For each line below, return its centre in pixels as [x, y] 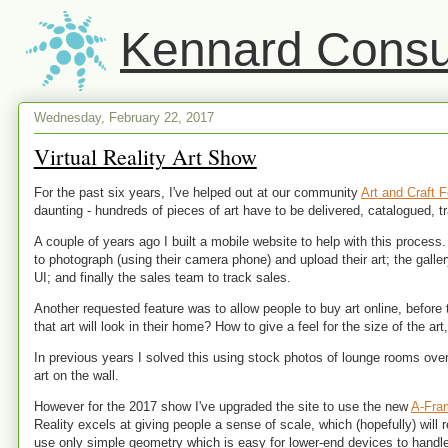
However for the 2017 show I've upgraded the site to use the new [222, 406]
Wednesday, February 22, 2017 [123, 117]
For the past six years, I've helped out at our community [197, 192]
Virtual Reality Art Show [145, 156]
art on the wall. [76, 375]
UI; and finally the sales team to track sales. [162, 277]
